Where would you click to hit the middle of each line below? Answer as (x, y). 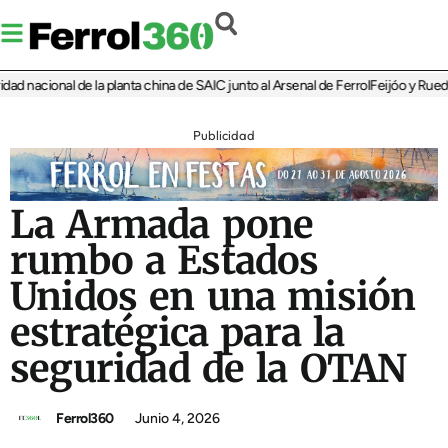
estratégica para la (177, 333)
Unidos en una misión (213, 297)
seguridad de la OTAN (208, 369)
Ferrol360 (85, 418)
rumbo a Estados (164, 261)
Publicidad (224, 135)
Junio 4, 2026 (177, 418)
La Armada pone (162, 225)
